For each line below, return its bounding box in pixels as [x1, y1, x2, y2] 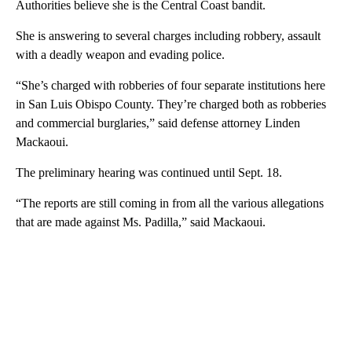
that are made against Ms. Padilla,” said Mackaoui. [16, 215, 266, 229]
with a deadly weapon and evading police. [16, 48, 225, 61]
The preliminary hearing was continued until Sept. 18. [16, 166, 282, 179]
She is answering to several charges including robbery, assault [16, 29, 321, 42]
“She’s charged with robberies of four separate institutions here [16, 79, 325, 92]
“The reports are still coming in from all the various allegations [16, 196, 324, 210]
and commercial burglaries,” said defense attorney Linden [16, 116, 300, 130]
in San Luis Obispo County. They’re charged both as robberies [16, 97, 326, 111]
